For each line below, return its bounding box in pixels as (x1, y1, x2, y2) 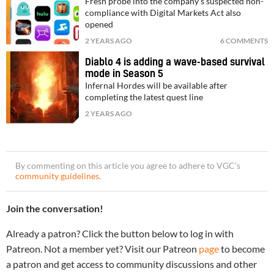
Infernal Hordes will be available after (85, 80, 228, 91)
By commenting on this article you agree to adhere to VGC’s (15, 160, 240, 171)
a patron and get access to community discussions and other (6, 257, 257, 270)
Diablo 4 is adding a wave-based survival (85, 57, 265, 67)
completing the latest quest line (85, 92, 204, 102)
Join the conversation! (6, 202, 103, 214)
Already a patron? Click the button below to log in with (6, 227, 234, 239)
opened (85, 19, 114, 29)
